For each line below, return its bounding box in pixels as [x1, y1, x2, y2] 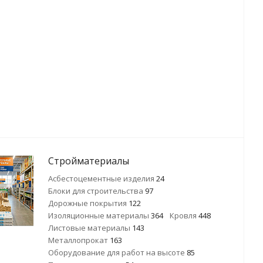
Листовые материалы [48, 222, 132, 233]
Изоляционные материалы [48, 210, 151, 221]
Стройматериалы [48, 154, 129, 167]
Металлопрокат [48, 235, 110, 245]
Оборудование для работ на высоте [48, 247, 187, 258]
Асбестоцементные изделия [48, 173, 156, 184]
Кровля [170, 210, 198, 221]
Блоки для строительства [48, 186, 145, 196]
